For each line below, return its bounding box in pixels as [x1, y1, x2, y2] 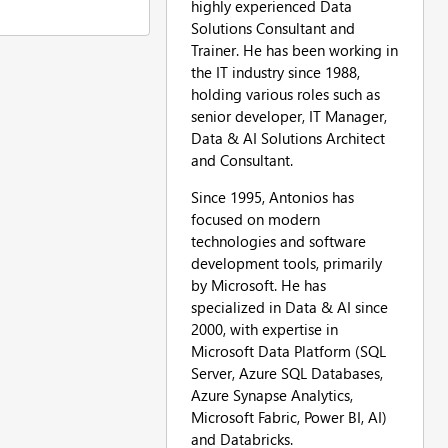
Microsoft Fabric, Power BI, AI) [190, 406, 387, 427]
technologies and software [190, 230, 366, 251]
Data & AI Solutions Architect [190, 127, 385, 148]
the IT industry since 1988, [190, 61, 360, 82]
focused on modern [190, 208, 320, 229]
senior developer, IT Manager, [190, 105, 387, 126]
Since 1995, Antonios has [190, 186, 354, 207]
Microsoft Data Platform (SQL [190, 340, 386, 361]
